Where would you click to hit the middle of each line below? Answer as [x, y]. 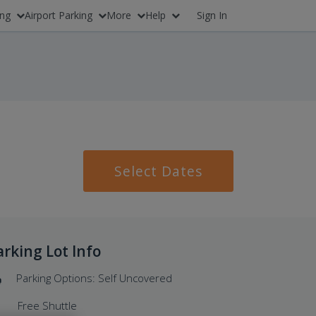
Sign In [212, 15]
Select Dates [158, 171]
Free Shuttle [47, 306]
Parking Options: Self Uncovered [94, 278]
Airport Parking [59, 15]
